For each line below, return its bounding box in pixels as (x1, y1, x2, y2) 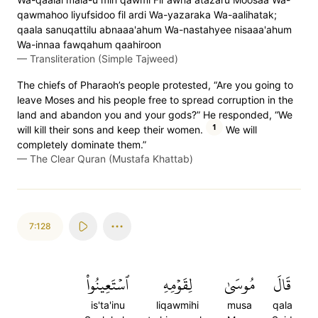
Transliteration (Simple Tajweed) (30, 53, 178, 65)
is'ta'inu (90, 299, 125, 311)
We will (223, 124, 257, 136)
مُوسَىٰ (224, 270, 255, 300)
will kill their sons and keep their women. (17, 124, 203, 136)
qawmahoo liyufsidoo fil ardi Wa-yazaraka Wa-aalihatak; (17, 9, 277, 21)
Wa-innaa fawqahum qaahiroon (17, 38, 161, 50)
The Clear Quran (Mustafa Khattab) (30, 153, 193, 165)
